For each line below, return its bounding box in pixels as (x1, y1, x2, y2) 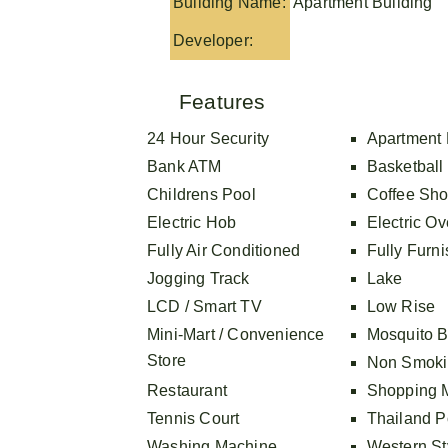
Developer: (173, 31, 253, 49)
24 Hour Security (147, 129, 270, 147)
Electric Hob (147, 213, 237, 231)
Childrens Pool (147, 185, 256, 203)
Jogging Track (147, 269, 250, 287)
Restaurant (147, 381, 227, 399)
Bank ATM (147, 157, 222, 175)
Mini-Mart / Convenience (147, 325, 325, 343)
